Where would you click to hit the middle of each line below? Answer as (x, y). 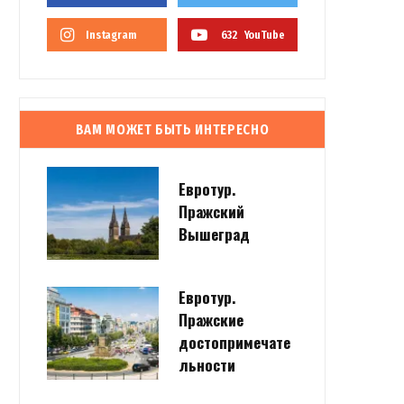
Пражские (211, 320)
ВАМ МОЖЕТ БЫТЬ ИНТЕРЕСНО (172, 129)
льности (207, 365)
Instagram (111, 35)
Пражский (211, 211)
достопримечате (234, 343)
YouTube (264, 35)
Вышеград (214, 234)
